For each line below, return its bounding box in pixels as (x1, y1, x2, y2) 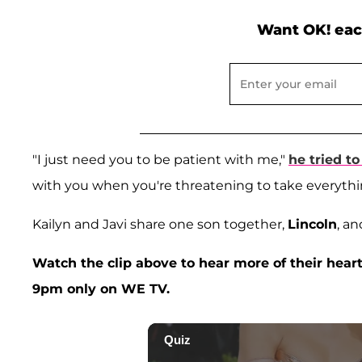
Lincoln (288, 216, 337, 232)
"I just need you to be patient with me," (32, 151, 288, 167)
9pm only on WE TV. (32, 280, 174, 297)
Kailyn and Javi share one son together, (32, 216, 288, 232)
